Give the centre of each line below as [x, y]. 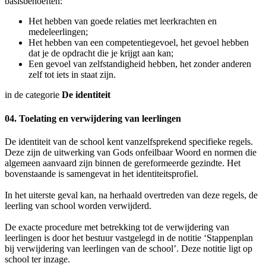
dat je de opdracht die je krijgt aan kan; [101, 53]
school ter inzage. [37, 259]
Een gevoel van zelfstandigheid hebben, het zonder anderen [140, 64]
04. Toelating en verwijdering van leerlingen [93, 118]
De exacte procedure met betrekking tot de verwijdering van [117, 227]
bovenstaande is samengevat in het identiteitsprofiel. [102, 174]
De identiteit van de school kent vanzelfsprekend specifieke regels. [129, 142]
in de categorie [33, 95]
